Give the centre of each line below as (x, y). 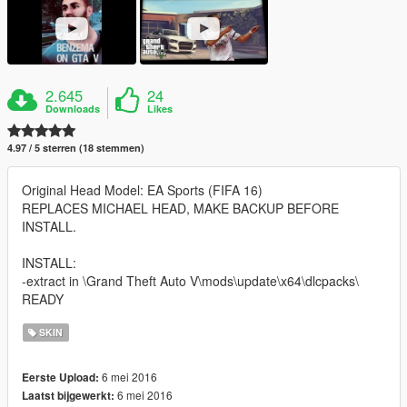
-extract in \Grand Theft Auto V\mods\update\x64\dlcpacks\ (190, 281)
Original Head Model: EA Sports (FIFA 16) (142, 190)
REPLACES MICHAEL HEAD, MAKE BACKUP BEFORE (180, 208)
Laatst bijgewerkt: (68, 396)
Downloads (73, 109)
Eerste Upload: (60, 378)
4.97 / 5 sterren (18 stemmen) (76, 148)
